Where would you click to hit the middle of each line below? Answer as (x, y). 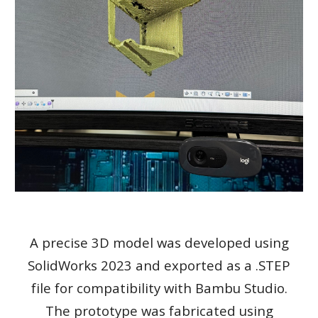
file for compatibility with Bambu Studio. (159, 288)
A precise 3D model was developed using (159, 242)
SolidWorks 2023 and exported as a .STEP (159, 265)
